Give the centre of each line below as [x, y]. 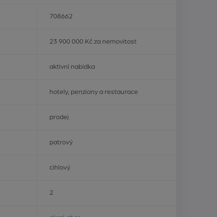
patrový [61, 142]
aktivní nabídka [72, 67]
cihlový [60, 167]
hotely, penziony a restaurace [94, 92]
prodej [59, 117]
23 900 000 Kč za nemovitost [93, 41]
